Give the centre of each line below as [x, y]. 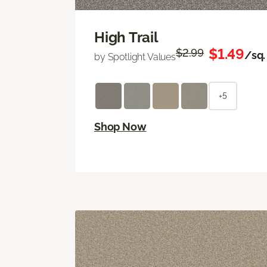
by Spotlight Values [135, 57]
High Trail [126, 37]
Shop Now [120, 126]
